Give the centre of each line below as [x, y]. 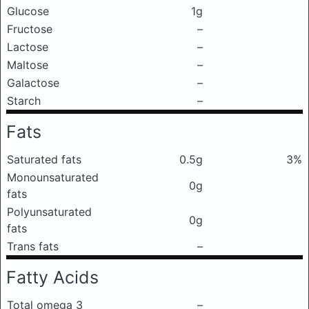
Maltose [28, 65]
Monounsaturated [53, 177]
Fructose [30, 29]
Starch [24, 101]
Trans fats [33, 246]
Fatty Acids [52, 277]
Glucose [28, 11]
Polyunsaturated [49, 212]
